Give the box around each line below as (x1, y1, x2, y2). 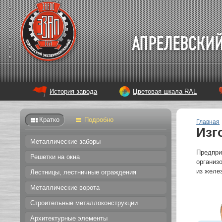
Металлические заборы (30, 138, 101, 145)
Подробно (84, 116, 114, 123)
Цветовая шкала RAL (133, 88, 197, 95)
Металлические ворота (30, 184, 100, 191)
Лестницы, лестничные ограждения (30, 168, 137, 176)
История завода (50, 88, 98, 95)
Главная (196, 118, 220, 125)
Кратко (39, 116, 60, 123)
